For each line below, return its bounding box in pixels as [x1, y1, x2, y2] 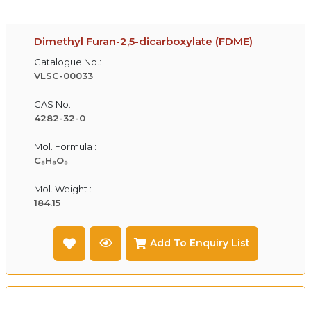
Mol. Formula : [34, 140, 96, 152]
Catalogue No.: [34, 56, 101, 67]
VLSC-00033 [34, 69, 93, 81]
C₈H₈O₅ [34, 154, 68, 166]
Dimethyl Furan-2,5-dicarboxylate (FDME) [34, 34, 253, 48]
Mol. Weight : [34, 183, 92, 194]
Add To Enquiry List [149, 237, 250, 250]
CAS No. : [34, 98, 75, 110]
